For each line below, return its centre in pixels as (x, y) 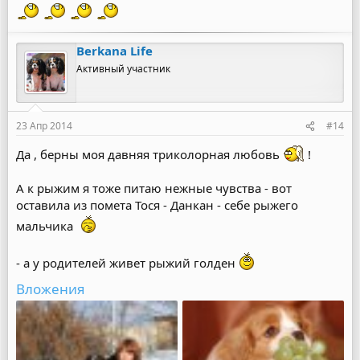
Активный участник (123, 69)
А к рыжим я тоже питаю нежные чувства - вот (154, 188)
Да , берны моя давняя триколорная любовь (149, 154)
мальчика (46, 226)
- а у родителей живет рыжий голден (127, 263)
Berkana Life (115, 51)
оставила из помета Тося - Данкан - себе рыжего (157, 205)
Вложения (51, 289)
